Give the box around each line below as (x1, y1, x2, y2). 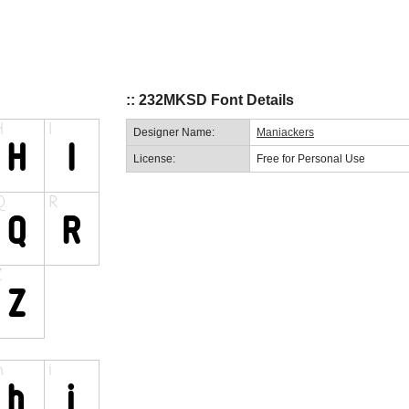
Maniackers (257, 125, 314, 139)
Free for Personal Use (257, 152, 365, 165)
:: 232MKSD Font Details (126, 92, 294, 109)
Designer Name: (133, 125, 215, 139)
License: (133, 152, 175, 165)
